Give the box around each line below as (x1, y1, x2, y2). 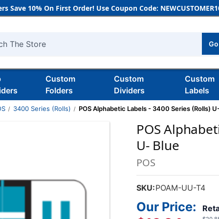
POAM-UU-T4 (155, 183, 206, 193)
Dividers (113, 86, 145, 95)
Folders (45, 86, 73, 95)
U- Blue (136, 136, 179, 154)
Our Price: (136, 199, 197, 214)
